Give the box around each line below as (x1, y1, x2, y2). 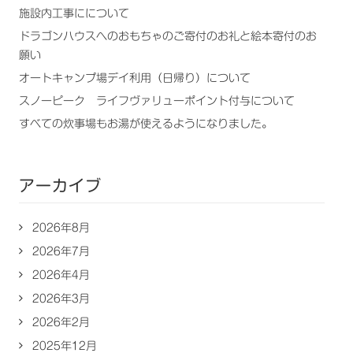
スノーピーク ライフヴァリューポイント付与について (19, 95, 295, 106)
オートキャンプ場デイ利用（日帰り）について (19, 72, 251, 84)
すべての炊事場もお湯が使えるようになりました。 (19, 118, 273, 129)
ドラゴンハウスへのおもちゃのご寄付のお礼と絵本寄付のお (19, 31, 317, 42)
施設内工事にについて (19, 8, 129, 19)
